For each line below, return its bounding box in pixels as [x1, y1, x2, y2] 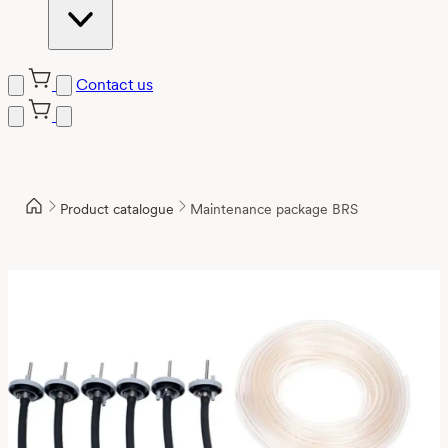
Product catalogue [60, 200, 174, 217]
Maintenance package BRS [190, 200, 358, 217]
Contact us [76, 75, 153, 95]
